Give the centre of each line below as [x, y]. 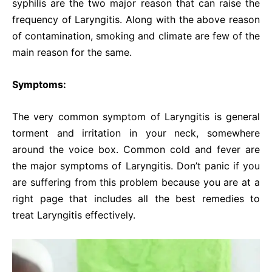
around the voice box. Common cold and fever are [136, 149]
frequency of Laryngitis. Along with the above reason [136, 19]
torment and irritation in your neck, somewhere [136, 133]
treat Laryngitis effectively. [74, 215]
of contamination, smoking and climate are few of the [136, 36]
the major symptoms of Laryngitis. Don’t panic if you [136, 166]
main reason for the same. [72, 52]
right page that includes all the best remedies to [136, 199]
